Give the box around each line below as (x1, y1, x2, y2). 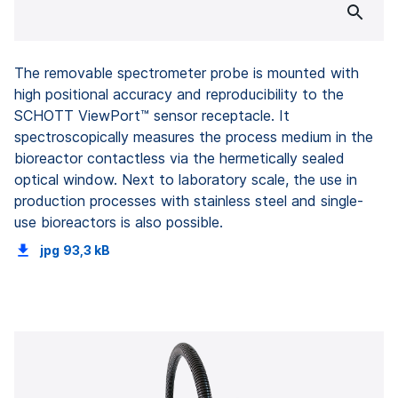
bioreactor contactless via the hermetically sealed (14, 148, 345, 167)
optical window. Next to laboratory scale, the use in (14, 170, 357, 188)
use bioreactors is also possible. (14, 212, 223, 231)
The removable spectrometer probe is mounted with (14, 63, 359, 82)
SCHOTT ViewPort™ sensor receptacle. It (14, 106, 290, 124)
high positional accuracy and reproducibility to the (14, 84, 344, 103)
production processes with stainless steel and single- (14, 191, 363, 210)
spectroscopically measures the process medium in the (14, 127, 373, 146)
